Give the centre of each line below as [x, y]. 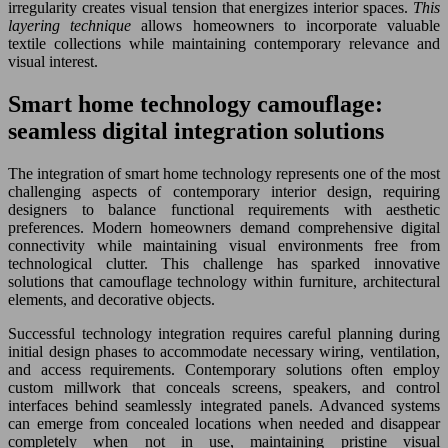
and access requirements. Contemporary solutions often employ [224, 369]
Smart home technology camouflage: [195, 103]
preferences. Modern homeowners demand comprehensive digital [224, 227]
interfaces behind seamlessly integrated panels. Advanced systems [224, 405]
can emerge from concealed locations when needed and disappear [224, 423]
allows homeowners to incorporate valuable [291, 25]
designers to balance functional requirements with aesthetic [224, 209]
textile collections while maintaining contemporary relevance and [224, 43]
